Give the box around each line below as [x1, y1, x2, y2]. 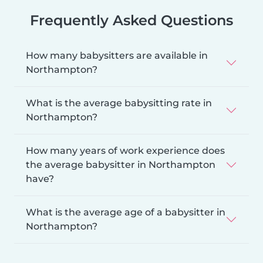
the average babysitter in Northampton [26, 159, 215, 170]
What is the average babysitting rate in [26, 97, 212, 109]
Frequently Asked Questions [30, 11, 233, 29]
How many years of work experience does [26, 144, 225, 156]
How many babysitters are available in [26, 49, 208, 61]
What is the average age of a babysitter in [26, 206, 225, 218]
